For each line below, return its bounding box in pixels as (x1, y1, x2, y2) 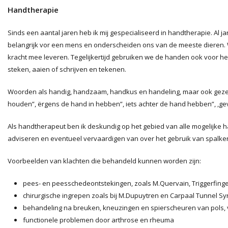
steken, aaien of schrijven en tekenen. (8, 65, 126, 74)
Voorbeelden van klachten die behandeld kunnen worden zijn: (8, 156, 201, 165)
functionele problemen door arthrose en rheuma (23, 215, 174, 224)
